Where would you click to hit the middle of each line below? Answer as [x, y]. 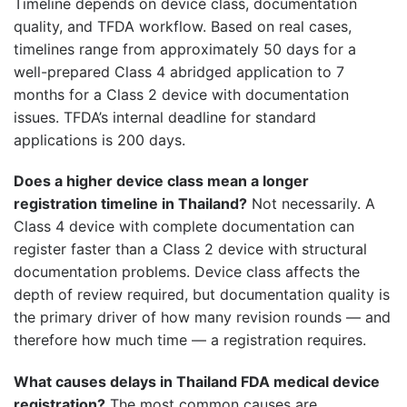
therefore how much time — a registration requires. [190, 340]
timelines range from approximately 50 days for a [185, 49]
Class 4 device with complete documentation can [184, 227]
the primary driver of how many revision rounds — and [202, 318]
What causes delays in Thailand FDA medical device [197, 382]
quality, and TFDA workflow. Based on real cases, [183, 26]
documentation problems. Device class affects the [187, 272]
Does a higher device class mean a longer [161, 181]
